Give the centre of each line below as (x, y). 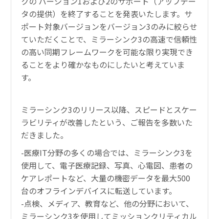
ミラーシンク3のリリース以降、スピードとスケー (109, 109)
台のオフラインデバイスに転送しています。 (99, 191)
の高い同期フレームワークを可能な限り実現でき (107, 52)
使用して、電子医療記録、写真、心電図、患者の (107, 165)
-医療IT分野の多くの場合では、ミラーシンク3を (107, 153)
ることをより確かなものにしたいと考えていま (103, 65)
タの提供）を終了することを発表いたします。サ (107, 14)
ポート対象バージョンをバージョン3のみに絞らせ (109, 26)
